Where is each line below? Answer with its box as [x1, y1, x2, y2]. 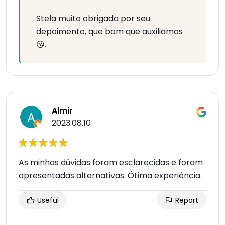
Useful [35, 195, 59, 206]
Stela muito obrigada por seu [36, 13, 150, 25]
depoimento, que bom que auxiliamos [36, 26, 183, 38]
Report [173, 195, 198, 206]
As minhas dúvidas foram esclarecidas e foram [19, 157, 203, 169]
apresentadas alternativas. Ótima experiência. [19, 170, 202, 182]
